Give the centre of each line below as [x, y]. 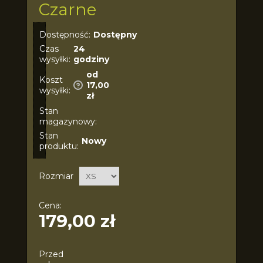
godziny [91, 59]
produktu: [59, 146]
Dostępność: [65, 34]
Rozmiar [56, 176]
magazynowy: [68, 121]
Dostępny [115, 34]
